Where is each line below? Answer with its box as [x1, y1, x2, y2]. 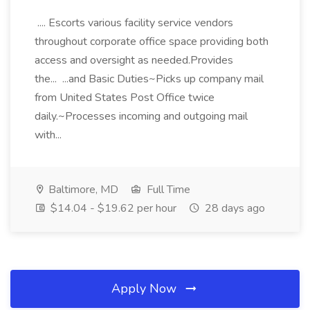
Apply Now [111, 280, 180, 297]
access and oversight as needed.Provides [35, 53, 233, 68]
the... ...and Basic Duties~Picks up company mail [35, 71, 264, 86]
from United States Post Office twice [35, 90, 215, 105]
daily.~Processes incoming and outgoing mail [35, 109, 248, 124]
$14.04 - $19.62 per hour [48, 201, 176, 216]
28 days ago [202, 201, 265, 216]
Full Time [144, 182, 190, 197]
